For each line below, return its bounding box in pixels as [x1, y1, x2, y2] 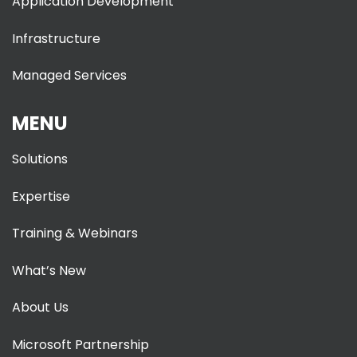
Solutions [12, 150, 68, 169]
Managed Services [12, 66, 127, 85]
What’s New [12, 261, 86, 280]
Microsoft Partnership [12, 335, 149, 354]
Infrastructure [12, 29, 100, 48]
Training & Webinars [12, 224, 138, 243]
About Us [12, 298, 69, 317]
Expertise [12, 186, 70, 206]
